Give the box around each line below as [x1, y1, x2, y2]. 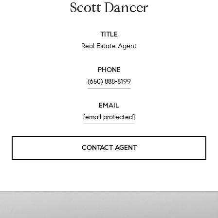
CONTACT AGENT [81, 143, 137, 152]
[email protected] [83, 112, 135, 121]
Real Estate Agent [81, 41, 137, 50]
